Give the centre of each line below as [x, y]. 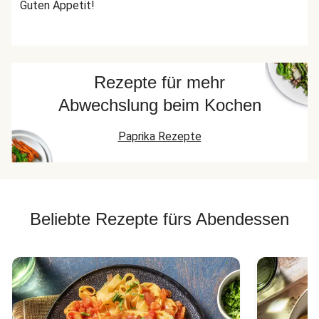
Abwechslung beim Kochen [159, 105]
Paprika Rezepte [159, 136]
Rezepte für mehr [159, 82]
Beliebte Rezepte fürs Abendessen [159, 219]
